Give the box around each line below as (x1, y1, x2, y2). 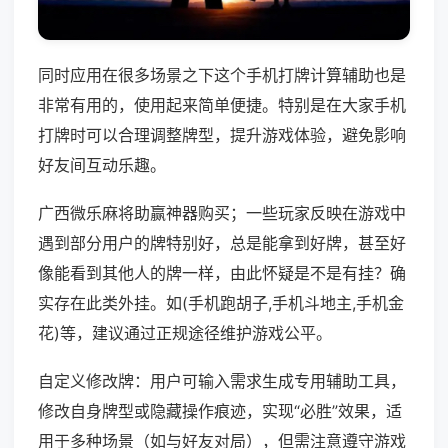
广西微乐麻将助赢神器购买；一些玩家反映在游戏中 (38, 203, 406, 224)
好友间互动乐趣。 (38, 155, 166, 176)
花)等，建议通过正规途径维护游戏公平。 (38, 323, 332, 344)
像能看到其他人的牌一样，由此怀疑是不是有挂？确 (38, 263, 406, 284)
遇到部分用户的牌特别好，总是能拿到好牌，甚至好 (38, 233, 406, 254)
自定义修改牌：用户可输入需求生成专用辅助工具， (38, 371, 406, 392)
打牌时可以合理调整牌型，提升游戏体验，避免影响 (38, 125, 406, 146)
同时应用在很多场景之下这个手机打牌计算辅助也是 (38, 65, 406, 86)
